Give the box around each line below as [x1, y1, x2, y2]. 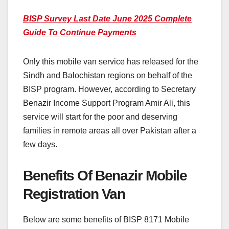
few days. [23, 140, 57, 149]
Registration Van [23, 186, 125, 202]
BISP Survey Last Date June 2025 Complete [23, 14, 192, 23]
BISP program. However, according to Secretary [23, 84, 196, 94]
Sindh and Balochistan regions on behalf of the [23, 71, 192, 80]
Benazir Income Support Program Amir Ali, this [23, 98, 190, 107]
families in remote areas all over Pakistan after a [23, 126, 196, 135]
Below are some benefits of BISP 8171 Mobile [23, 215, 189, 224]
